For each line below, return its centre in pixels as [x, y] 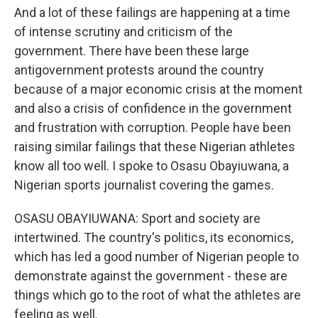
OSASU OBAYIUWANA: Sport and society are [137, 218]
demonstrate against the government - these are [151, 276]
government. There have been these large [132, 51]
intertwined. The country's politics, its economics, [154, 237]
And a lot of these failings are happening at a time [152, 12]
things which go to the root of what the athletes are [158, 295]
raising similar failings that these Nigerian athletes [155, 147]
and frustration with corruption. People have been [153, 127]
